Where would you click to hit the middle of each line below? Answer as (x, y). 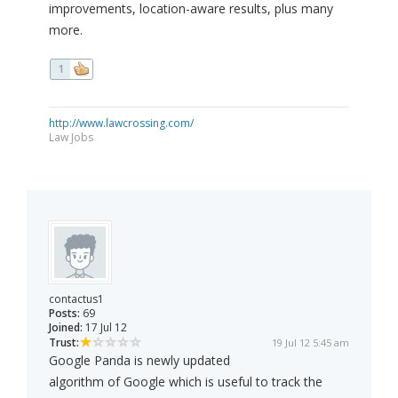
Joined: (66, 328)
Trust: (64, 343)
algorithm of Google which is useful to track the (186, 382)
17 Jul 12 (105, 328)
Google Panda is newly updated (139, 361)
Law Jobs (71, 138)
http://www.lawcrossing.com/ (121, 123)
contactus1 (76, 299)
